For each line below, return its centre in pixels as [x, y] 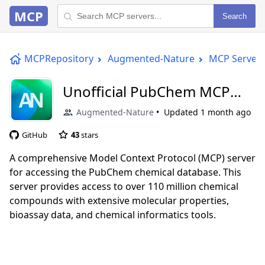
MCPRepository [59, 59]
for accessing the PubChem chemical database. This [125, 172]
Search [235, 16]
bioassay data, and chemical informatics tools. [113, 214]
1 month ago [226, 112]
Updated [182, 112]
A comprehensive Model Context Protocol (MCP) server [132, 158]
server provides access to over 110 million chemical [124, 186]
